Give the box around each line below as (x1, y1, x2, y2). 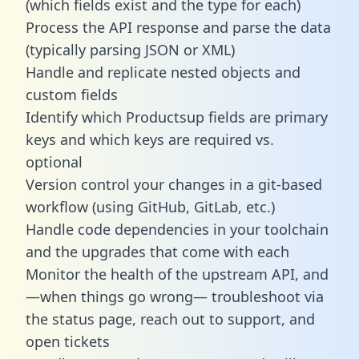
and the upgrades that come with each (26, 241, 289, 261)
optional (26, 151, 83, 171)
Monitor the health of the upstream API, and (26, 264, 329, 284)
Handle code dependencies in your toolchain (26, 219, 329, 239)
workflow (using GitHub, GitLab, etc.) (26, 196, 275, 216)
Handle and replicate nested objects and (26, 62, 301, 82)
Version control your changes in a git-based (26, 174, 322, 194)
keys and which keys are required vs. (26, 129, 274, 149)
